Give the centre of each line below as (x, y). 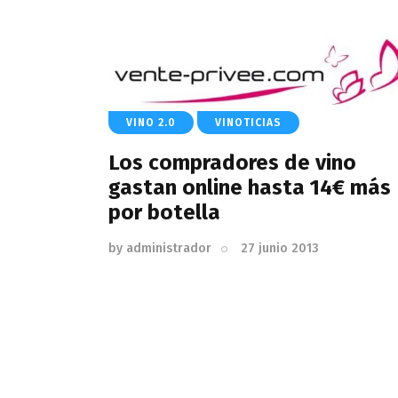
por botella (164, 212)
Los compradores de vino (232, 162)
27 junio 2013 (280, 249)
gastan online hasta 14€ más (250, 187)
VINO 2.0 (151, 122)
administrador (169, 249)
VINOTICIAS (248, 122)
